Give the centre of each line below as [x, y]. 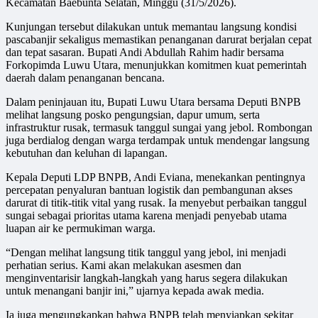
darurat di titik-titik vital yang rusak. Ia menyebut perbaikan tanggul [156, 203]
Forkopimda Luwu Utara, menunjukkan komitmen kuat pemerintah [156, 65]
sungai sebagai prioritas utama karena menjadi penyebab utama [146, 216]
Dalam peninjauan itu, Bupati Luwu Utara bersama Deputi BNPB [153, 102]
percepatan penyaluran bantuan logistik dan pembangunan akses [149, 190]
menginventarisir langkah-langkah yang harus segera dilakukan [147, 278]
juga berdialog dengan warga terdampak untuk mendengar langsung [158, 141]
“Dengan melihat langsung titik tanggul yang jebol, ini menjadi [146, 253]
